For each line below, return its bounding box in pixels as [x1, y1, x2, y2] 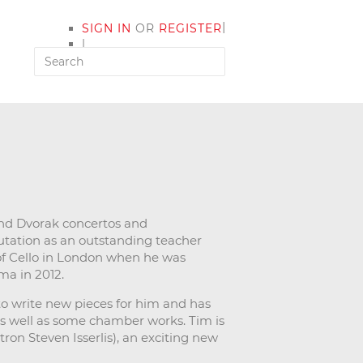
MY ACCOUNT [82, 52, 169, 67]
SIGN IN [82, 21, 131, 36]
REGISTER [159, 21, 222, 36]
